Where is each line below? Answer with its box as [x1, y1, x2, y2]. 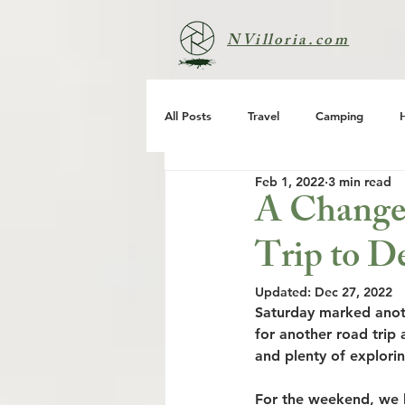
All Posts [165, 108, 212, 123]
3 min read [328, 173, 391, 190]
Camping [316, 108, 363, 123]
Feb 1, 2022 [255, 173, 325, 190]
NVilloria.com [227, 28, 350, 55]
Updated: [255, 284, 315, 300]
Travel [248, 108, 279, 123]
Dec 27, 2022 [315, 284, 392, 300]
